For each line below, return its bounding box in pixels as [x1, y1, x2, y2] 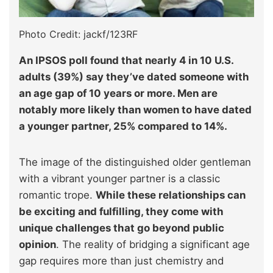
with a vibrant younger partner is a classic [19, 172, 220, 185]
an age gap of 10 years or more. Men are [19, 87, 218, 99]
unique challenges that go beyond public [19, 221, 224, 234]
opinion [19, 238, 56, 250]
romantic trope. [19, 188, 96, 201]
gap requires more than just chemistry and [19, 254, 224, 267]
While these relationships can [96, 188, 246, 201]
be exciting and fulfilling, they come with [19, 205, 224, 218]
